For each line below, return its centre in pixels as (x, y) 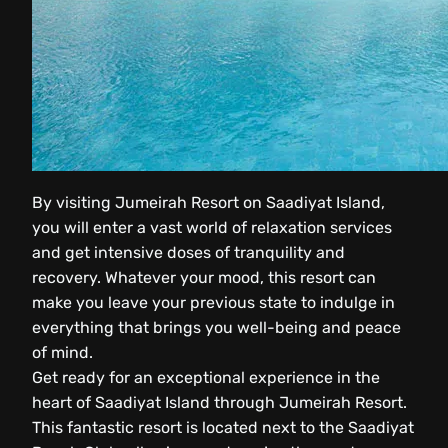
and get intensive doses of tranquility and (188, 252)
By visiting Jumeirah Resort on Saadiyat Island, (208, 202)
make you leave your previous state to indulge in (213, 302)
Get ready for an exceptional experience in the (206, 377)
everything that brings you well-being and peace (216, 327)
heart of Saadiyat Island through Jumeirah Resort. (219, 402)
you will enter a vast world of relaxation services (212, 227)
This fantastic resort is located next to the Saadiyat (223, 427)
